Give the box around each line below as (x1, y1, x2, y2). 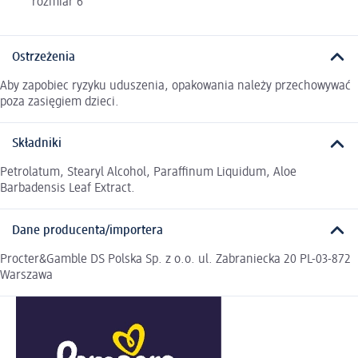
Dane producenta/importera (12, 224, 163, 237)
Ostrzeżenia (12, 50, 75, 64)
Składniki (12, 137, 62, 151)
